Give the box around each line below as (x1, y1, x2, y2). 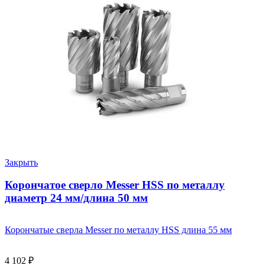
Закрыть (5, 157, 38, 167)
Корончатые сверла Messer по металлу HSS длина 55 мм (5, 225, 232, 235)
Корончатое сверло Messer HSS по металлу (5, 179, 225, 192)
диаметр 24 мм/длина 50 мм (5, 192, 148, 205)
